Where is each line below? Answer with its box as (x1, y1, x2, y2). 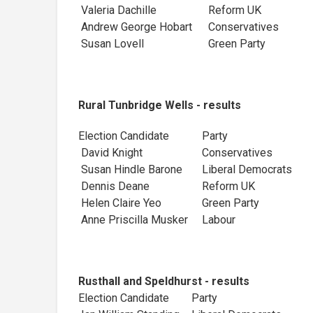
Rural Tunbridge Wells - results (78, 98, 241, 112)
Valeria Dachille (78, 3, 156, 17)
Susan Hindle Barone (78, 162, 202, 176)
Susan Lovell (78, 36, 144, 50)
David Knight (78, 145, 143, 159)
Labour (202, 212, 235, 226)
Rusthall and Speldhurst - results (78, 274, 249, 288)
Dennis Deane (78, 179, 150, 193)
